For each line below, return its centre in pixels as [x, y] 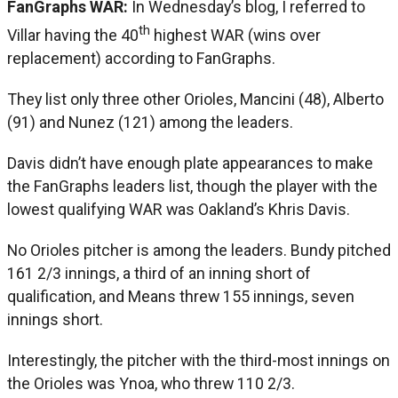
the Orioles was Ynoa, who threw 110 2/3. [151, 383]
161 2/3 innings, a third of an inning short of [159, 273]
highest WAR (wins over [235, 35]
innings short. [55, 319]
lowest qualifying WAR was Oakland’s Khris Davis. [179, 209]
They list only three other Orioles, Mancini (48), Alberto [195, 99]
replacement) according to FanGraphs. [141, 58]
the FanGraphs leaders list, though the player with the [192, 186]
